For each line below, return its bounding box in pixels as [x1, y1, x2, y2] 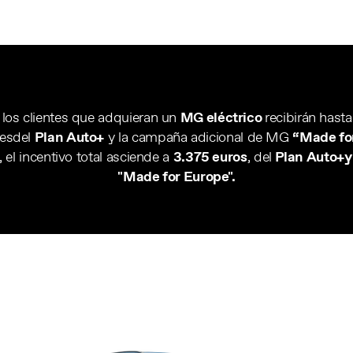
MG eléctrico [180, 108, 266, 127]
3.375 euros [173, 147, 247, 166]
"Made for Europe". [117, 167, 236, 186]
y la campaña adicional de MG [104, 128, 293, 147]
